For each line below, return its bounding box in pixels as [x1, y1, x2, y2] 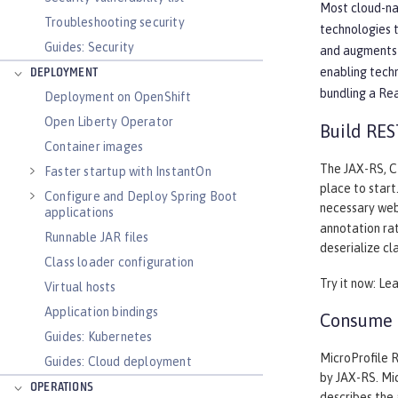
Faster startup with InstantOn [44, 164, 211, 179]
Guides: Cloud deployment [44, 354, 192, 369]
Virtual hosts [44, 280, 116, 294]
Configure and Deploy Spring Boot [44, 189, 238, 203]
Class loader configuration [44, 255, 195, 269]
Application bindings [44, 305, 158, 319]
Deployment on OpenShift [44, 90, 192, 104]
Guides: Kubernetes [44, 330, 153, 344]
